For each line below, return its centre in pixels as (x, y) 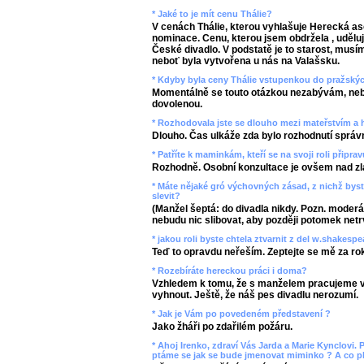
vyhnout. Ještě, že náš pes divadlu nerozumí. (255, 295)
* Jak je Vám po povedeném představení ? (241, 314)
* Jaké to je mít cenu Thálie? (212, 14)
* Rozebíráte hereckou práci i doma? (230, 271)
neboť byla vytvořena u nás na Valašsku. (246, 61)
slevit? (166, 196)
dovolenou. (177, 104)
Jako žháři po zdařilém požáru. (222, 327)
